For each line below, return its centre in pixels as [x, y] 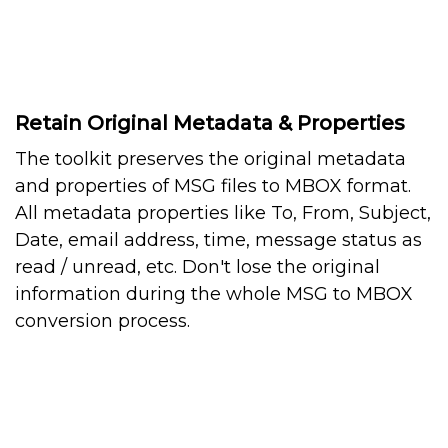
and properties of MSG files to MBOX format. [213, 186]
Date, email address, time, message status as [218, 240]
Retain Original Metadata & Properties [210, 123]
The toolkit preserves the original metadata [210, 159]
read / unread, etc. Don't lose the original [197, 267]
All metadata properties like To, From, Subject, [223, 213]
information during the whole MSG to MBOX [214, 294]
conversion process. [102, 321]
